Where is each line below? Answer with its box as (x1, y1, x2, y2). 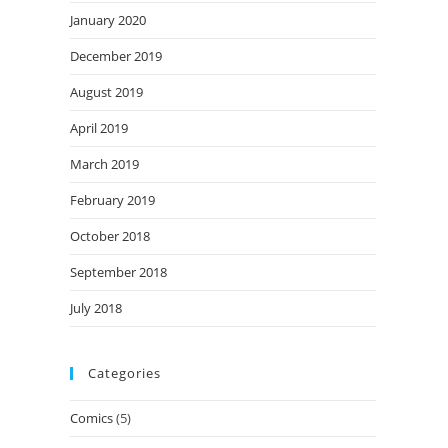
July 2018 (70, 298, 122, 317)
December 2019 (70, 46, 162, 65)
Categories (88, 363, 161, 382)
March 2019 (70, 154, 139, 173)
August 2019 (70, 82, 143, 101)
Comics (70, 408, 113, 427)
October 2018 (70, 226, 150, 245)
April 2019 (70, 118, 128, 137)
